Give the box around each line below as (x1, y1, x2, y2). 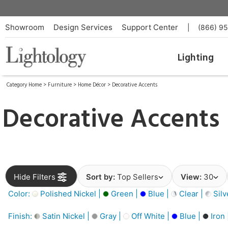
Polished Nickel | (38, 188, 103, 198)
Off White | (129, 211, 172, 221)
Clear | (177, 188, 205, 198)
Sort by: (86, 172, 117, 182)
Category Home (7, 80, 42, 90)
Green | (109, 188, 140, 198)
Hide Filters (14, 172, 55, 182)
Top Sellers (117, 172, 158, 182)
